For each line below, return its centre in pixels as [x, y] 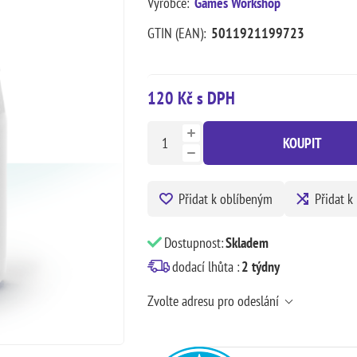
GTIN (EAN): [177, 33]
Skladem [247, 242]
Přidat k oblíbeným [225, 198]
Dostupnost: [194, 242]
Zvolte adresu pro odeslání [213, 300]
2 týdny [260, 266]
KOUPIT [303, 143]
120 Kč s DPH [191, 98]
